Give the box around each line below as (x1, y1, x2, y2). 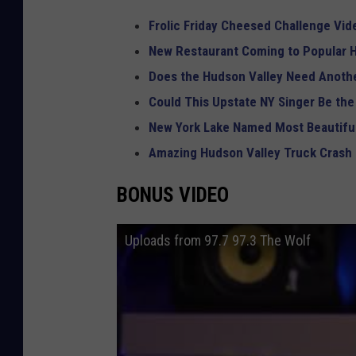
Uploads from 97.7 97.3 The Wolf (125, 232, 311, 250)
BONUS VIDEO (117, 182, 229, 207)
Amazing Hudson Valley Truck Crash (149, 144, 352, 161)
